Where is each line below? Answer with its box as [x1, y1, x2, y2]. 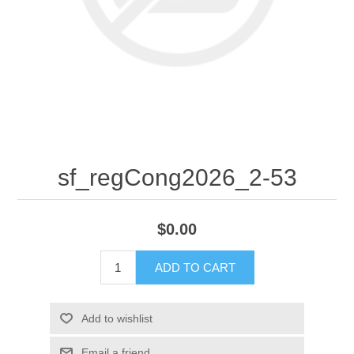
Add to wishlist [81, 312, 153, 326]
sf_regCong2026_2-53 [57, 164, 297, 190]
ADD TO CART [154, 261, 235, 275]
